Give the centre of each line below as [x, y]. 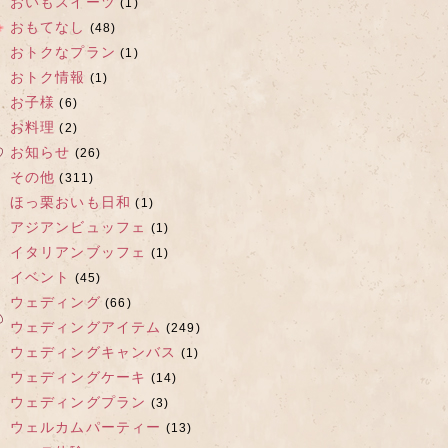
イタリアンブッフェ [78, 252]
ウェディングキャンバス [93, 352]
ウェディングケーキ [78, 377]
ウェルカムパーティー [85, 427]
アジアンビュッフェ [78, 227]
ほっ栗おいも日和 [70, 202]
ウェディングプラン [78, 402]
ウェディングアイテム [85, 327]
